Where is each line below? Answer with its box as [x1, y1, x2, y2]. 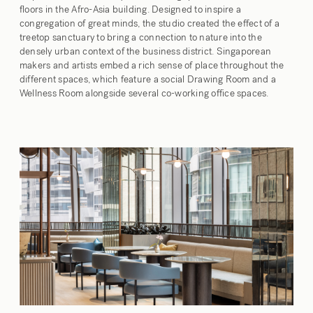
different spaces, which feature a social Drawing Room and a [20, 73, 277, 85]
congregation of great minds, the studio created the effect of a [20, 17, 280, 29]
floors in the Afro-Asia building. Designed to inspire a [20, 3, 242, 15]
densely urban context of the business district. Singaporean [20, 45, 272, 57]
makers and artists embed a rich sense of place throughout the [20, 59, 284, 71]
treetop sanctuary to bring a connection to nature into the [20, 31, 262, 43]
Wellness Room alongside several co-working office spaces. [20, 87, 269, 99]
